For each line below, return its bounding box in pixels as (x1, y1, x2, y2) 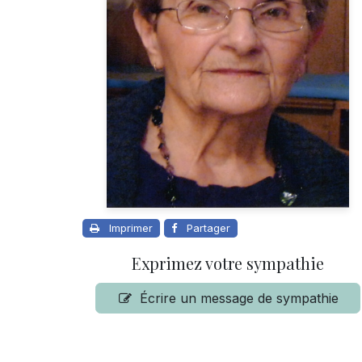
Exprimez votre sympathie (132, 252, 324, 275)
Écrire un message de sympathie (140, 290, 339, 307)
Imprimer (109, 221, 153, 235)
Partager (187, 221, 230, 235)
